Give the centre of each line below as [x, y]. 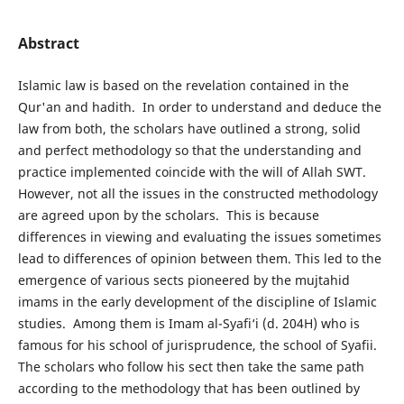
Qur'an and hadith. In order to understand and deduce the [199, 107]
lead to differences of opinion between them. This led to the [199, 258]
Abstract [48, 43]
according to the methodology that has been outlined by [188, 388]
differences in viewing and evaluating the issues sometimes [199, 237]
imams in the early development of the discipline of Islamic [197, 302]
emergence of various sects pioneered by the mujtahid [184, 280]
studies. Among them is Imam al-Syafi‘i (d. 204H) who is [188, 323]
